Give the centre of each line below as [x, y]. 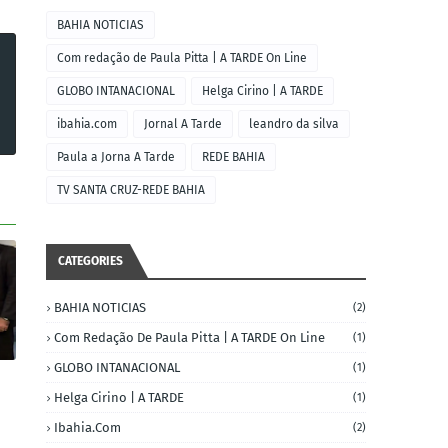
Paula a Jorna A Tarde [116, 157]
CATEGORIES [90, 261]
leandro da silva [294, 124]
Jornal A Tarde [183, 124]
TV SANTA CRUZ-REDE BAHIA [131, 190]
